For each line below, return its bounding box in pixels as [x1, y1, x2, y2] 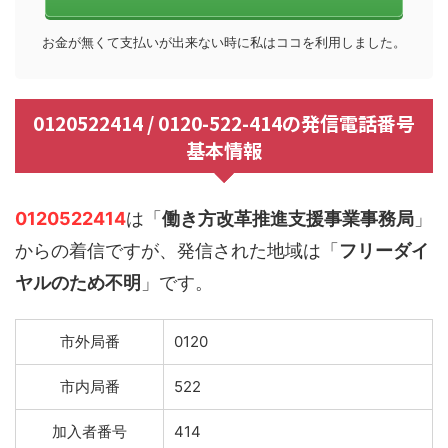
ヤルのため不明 [15, 272, 141, 294]
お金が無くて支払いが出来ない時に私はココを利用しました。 [42, 35, 406, 51]
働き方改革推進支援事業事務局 [162, 208, 414, 230]
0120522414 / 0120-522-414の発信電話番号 [33, 109, 415, 137]
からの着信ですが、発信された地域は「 [15, 240, 339, 262]
